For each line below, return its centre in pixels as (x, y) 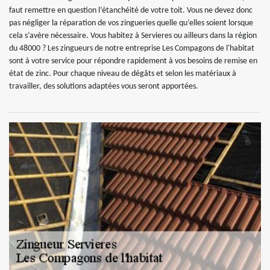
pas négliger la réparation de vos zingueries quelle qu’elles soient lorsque (131, 23)
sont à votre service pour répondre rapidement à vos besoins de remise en (133, 61)
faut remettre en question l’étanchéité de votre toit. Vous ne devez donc (131, 11)
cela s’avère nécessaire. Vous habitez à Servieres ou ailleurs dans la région (133, 36)
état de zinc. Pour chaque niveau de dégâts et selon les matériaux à (123, 74)
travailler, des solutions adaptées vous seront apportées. (104, 86)
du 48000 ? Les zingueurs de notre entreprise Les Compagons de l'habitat (132, 49)
